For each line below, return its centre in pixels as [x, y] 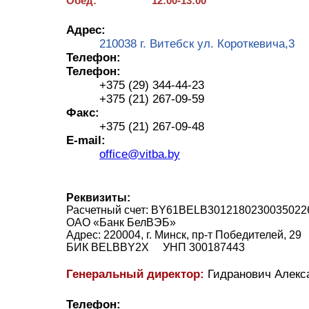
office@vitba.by [140, 154]
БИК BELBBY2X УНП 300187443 [156, 247]
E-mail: [86, 140]
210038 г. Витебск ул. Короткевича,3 [197, 43]
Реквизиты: [98, 197]
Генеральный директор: [135, 274]
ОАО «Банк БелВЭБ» [125, 222]
